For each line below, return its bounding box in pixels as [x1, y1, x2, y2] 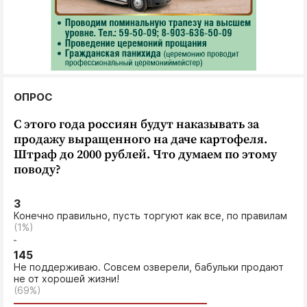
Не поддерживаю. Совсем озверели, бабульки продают [14, 261, 284, 273]
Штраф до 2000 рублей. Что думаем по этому [14, 147, 277, 162]
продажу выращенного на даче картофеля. [14, 132, 267, 147]
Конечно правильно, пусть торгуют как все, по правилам [14, 210, 293, 221]
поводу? [14, 162, 61, 177]
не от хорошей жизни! [14, 273, 125, 284]
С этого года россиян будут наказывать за [14, 116, 259, 132]
